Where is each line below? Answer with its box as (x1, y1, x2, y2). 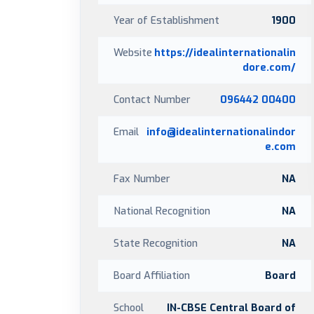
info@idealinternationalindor (146, 125, 296, 139)
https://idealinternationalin (154, 46, 296, 60)
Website (114, 46, 152, 60)
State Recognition (114, 236, 198, 250)
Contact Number (114, 93, 191, 107)
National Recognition (114, 204, 210, 218)
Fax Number (114, 172, 170, 186)
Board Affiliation (114, 268, 190, 282)
